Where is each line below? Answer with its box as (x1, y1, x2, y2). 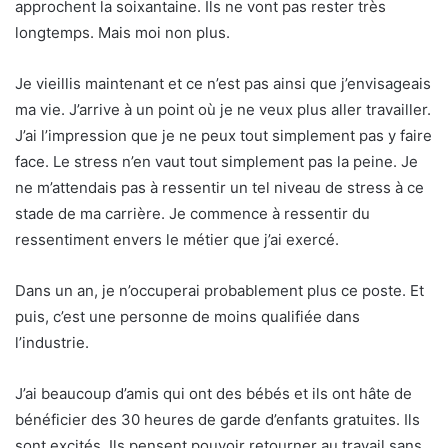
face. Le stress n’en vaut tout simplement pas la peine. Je (15, 152, 418, 171)
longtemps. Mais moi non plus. (15, 23, 230, 42)
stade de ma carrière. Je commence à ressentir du (15, 204, 370, 223)
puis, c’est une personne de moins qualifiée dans (15, 307, 360, 326)
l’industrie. (15, 333, 89, 352)
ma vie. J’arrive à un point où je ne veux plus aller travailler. (15, 100, 431, 119)
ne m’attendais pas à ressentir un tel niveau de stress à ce (15, 178, 424, 197)
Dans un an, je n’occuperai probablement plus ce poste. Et (15, 281, 424, 300)
